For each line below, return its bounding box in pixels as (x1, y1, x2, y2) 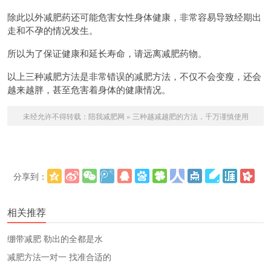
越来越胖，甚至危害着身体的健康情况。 (7, 83, 171, 96)
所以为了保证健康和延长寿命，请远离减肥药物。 (7, 47, 207, 60)
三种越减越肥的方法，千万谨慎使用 (132, 111, 249, 122)
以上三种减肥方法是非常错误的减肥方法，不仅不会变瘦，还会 (7, 70, 261, 83)
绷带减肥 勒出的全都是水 (7, 232, 103, 245)
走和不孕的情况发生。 (7, 24, 98, 37)
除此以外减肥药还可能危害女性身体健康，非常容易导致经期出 (7, 10, 261, 24)
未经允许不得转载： (22, 111, 88, 122)
